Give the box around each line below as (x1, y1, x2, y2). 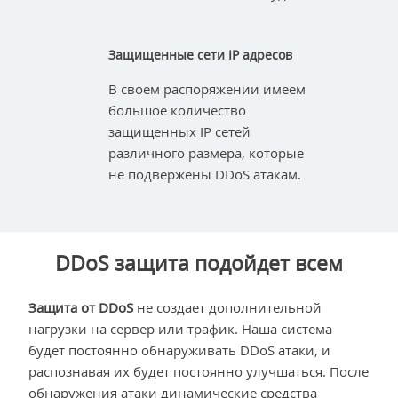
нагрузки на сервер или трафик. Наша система (28, 320, 332, 338)
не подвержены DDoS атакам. (108, 165, 302, 184)
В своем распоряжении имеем (108, 80, 306, 99)
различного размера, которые (108, 144, 305, 163)
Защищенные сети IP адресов (108, 46, 293, 64)
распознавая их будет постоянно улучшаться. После (28, 362, 369, 381)
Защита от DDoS (28, 298, 133, 317)
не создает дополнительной (133, 298, 322, 317)
